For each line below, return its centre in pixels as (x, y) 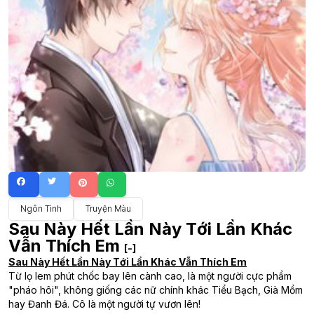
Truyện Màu (108, 208)
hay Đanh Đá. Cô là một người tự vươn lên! (104, 303)
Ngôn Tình (41, 208)
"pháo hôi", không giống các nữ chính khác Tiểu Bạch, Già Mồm (156, 289)
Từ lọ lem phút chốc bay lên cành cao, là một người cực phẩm (150, 275)
